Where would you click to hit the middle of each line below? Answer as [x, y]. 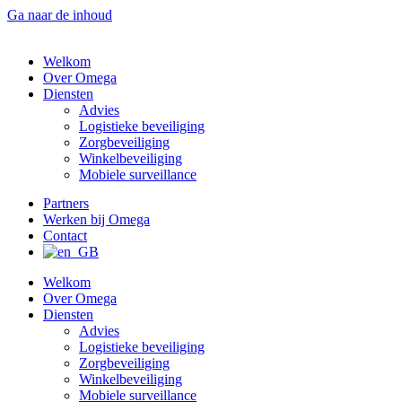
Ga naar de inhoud [60, 15]
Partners [66, 204]
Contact [65, 236]
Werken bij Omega [96, 220]
